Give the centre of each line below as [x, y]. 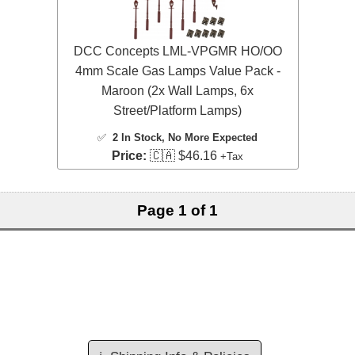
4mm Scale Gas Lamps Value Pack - [177, 71]
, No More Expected [210, 138]
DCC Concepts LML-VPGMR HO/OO [177, 52]
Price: [129, 156]
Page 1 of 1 [177, 211]
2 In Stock [137, 138]
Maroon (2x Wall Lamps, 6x [177, 91]
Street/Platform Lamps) [177, 111]
